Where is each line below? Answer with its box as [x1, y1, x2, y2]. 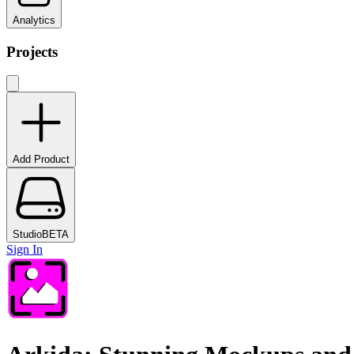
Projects [6, 43, 58, 60]
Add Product [13, 153, 70, 166]
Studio [13, 228, 42, 241]
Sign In [6, 243, 43, 257]
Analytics [13, 14, 55, 26]
